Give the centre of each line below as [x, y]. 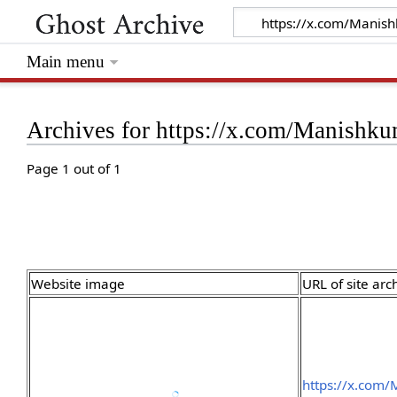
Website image [78, 284]
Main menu [66, 62]
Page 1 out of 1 [74, 169]
